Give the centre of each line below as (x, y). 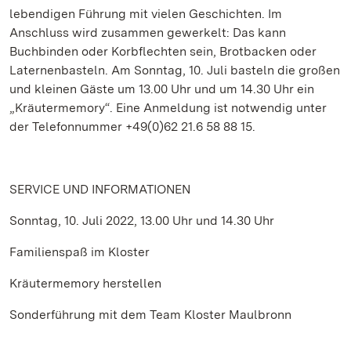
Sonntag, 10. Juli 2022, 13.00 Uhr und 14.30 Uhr (142, 221)
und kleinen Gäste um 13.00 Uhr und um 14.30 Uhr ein (162, 89)
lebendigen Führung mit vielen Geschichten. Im (146, 14)
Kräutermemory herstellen (85, 283)
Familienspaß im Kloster (80, 252)
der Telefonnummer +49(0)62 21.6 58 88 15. (132, 127)
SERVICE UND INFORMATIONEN (101, 189)
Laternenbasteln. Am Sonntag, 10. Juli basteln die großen (175, 70)
